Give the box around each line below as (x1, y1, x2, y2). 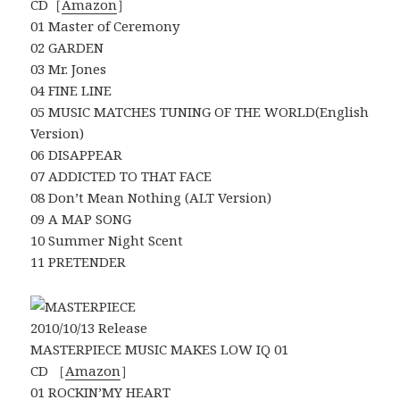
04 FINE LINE (30, 81, 112, 100)
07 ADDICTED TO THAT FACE (30, 167, 212, 186)
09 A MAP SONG (30, 210, 132, 229)
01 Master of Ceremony (30, 17, 180, 36)
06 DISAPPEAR (30, 146, 123, 164)
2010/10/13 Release (30, 319, 148, 337)
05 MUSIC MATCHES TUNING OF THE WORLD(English (30, 103, 370, 121)
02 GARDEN (30, 38, 104, 57)
